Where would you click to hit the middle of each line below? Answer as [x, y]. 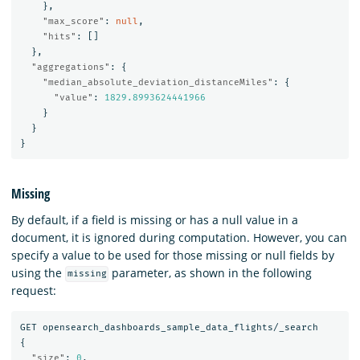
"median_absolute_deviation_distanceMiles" [157, 83]
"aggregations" [70, 67]
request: [34, 290]
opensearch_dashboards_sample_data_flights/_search [180, 328]
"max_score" [73, 22]
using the [38, 272]
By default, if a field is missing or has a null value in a [155, 219]
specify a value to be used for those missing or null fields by [173, 255]
